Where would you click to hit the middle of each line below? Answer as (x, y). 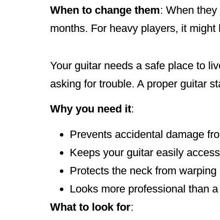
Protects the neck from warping (143, 170)
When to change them (105, 10)
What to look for (90, 207)
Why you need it (91, 109)
